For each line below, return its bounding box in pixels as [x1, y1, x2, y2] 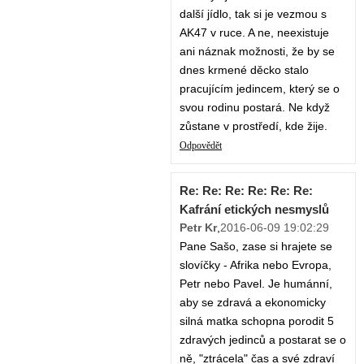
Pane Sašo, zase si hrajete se [180, 240, 332, 253]
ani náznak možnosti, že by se [180, 45, 335, 58]
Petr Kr [180, 221, 217, 235]
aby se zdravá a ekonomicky [180, 296, 326, 310]
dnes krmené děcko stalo [180, 63, 309, 77]
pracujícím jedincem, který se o [180, 82, 340, 96]
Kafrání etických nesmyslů [180, 202, 329, 217]
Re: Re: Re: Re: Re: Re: [180, 184, 313, 198]
